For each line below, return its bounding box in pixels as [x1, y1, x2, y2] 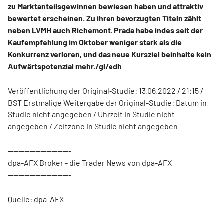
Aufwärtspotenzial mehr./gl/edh [8, 61, 122, 71]
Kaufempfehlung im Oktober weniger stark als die [8, 37, 182, 47]
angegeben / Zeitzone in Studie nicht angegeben [8, 121, 178, 131]
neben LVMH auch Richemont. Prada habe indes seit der [8, 25, 203, 35]
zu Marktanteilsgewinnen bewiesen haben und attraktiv [8, 1, 203, 11]
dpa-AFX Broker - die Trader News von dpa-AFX [8, 158, 172, 167]
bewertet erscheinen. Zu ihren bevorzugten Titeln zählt [8, 13, 201, 23]
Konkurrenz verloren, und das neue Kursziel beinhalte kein [8, 49, 211, 59]
